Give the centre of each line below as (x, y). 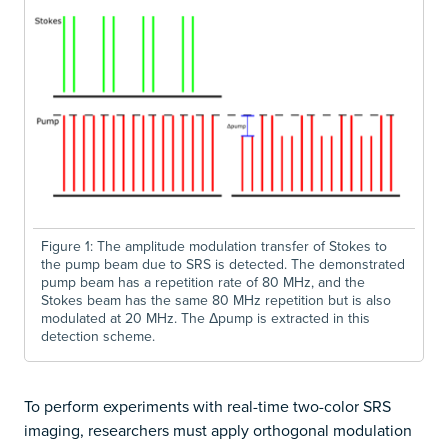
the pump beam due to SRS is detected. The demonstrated (223, 264)
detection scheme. (98, 336)
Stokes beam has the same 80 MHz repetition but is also (216, 300)
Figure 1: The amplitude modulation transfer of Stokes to (214, 246)
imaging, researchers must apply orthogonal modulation (218, 430)
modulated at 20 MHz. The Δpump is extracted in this (205, 318)
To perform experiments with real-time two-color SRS (207, 406)
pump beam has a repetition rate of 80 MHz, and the (203, 282)
